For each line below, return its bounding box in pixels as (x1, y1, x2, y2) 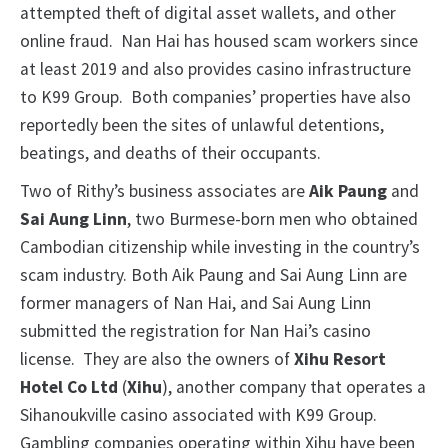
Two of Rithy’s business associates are (20, 180, 309, 203)
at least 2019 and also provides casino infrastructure (20, 58, 411, 81)
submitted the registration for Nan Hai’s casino (20, 320, 371, 343)
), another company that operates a (162, 376, 426, 399)
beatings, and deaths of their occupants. (20, 142, 321, 165)
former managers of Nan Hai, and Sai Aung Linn (20, 292, 371, 315)
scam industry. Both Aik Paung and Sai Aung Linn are (20, 264, 407, 287)
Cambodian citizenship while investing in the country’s (20, 236, 420, 259)
